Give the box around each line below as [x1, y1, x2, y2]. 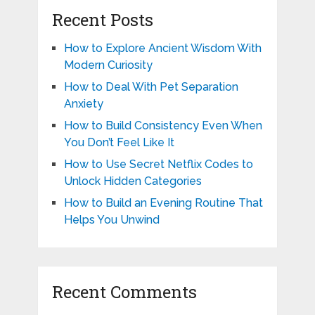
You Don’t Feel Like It [63, 136, 174, 150]
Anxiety [63, 97, 103, 111]
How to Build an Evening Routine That [63, 196, 263, 210]
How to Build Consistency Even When [63, 119, 262, 133]
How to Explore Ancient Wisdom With [63, 41, 262, 56]
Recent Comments [51, 281, 197, 304]
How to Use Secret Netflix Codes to [63, 157, 253, 172]
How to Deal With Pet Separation [63, 80, 238, 94]
